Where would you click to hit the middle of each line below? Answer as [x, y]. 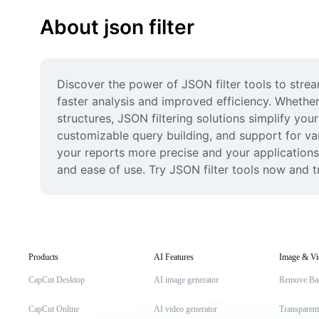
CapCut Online [54, 309]
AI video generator [185, 309]
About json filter [117, 27]
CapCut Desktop [57, 280]
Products [43, 257]
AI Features [174, 257]
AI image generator [186, 280]
